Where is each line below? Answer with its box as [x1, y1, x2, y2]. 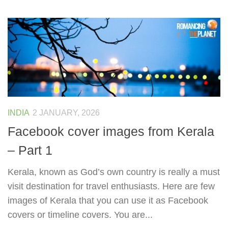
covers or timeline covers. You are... [8, 209, 153, 220]
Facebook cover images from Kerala [8, 124, 214, 138]
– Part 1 [8, 142, 52, 157]
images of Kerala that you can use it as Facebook [8, 195, 208, 206]
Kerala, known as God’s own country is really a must [8, 166, 220, 177]
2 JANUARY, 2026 [33, 108, 100, 118]
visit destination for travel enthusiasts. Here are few [8, 181, 215, 191]
